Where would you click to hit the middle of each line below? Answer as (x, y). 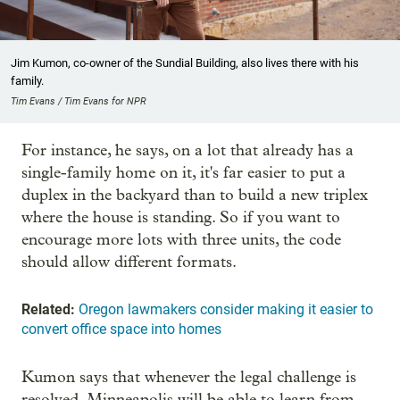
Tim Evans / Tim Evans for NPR (79, 102)
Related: (48, 310)
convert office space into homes (121, 329)
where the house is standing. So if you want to (181, 218)
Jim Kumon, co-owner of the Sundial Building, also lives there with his (185, 63)
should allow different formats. (129, 262)
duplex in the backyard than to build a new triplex (195, 196)
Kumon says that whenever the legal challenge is (189, 378)
